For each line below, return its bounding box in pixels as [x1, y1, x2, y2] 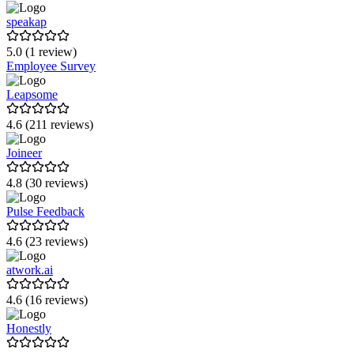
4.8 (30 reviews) [6, 176, 88, 190]
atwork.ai [6, 263, 53, 277]
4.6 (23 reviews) [6, 235, 88, 249]
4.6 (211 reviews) [6, 118, 93, 132]
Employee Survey [6, 59, 96, 73]
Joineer [6, 146, 42, 160]
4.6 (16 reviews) [6, 293, 88, 307]
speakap [6, 15, 47, 29]
